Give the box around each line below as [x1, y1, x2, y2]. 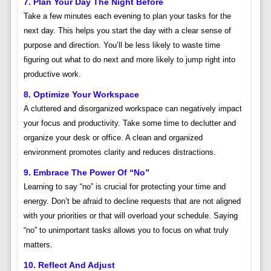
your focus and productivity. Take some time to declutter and [23, 119, 236, 128]
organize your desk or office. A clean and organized [23, 133, 203, 143]
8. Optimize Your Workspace [23, 90, 139, 100]
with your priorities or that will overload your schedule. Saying [23, 211, 238, 221]
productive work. [23, 70, 81, 79]
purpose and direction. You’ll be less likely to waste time [23, 41, 220, 50]
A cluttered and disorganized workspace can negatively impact [23, 104, 242, 114]
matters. [23, 240, 53, 250]
